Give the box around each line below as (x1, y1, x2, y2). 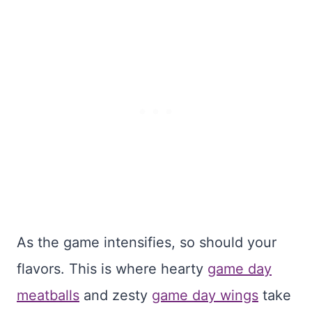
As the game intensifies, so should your (17, 234, 276, 251)
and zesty (79, 287, 152, 304)
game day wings (152, 287, 258, 304)
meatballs (17, 287, 79, 304)
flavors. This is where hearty (17, 260, 208, 278)
